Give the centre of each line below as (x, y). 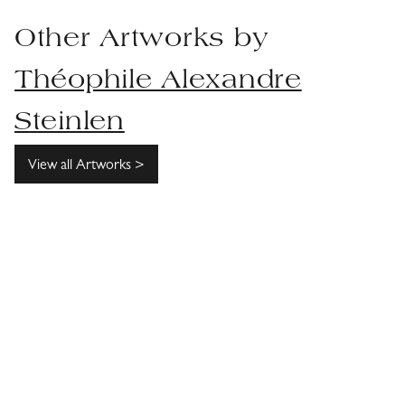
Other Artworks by (142, 40)
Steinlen (70, 123)
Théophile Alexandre (158, 81)
